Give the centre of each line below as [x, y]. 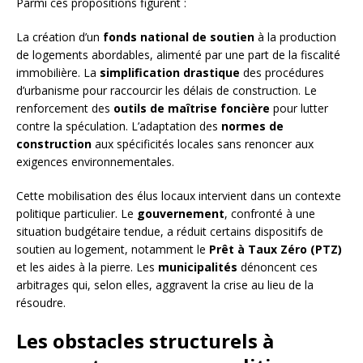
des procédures [282, 73]
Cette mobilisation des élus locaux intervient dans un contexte [179, 196]
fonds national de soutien [179, 37]
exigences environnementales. [95, 162]
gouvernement [181, 214]
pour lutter [299, 109]
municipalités [198, 267]
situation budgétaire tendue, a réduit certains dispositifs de [170, 232]
